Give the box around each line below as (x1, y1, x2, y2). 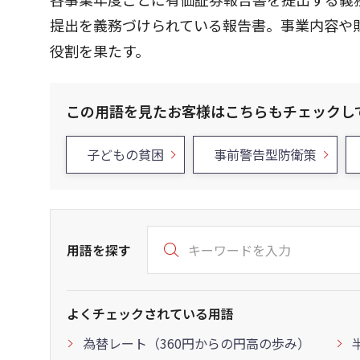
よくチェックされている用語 (67, 304, 234, 323)
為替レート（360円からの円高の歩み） (83, 333, 310, 353)
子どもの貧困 (87, 145, 164, 164)
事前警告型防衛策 (214, 145, 317, 164)
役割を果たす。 (50, 40, 149, 61)
